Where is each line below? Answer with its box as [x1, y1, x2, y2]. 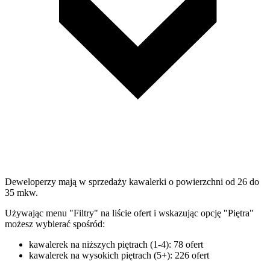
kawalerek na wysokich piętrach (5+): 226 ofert [29, 250, 209, 260]
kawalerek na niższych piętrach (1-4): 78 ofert [29, 239, 203, 250]
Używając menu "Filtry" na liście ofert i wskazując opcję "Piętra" [5, 207, 254, 218]
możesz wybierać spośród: [5, 218, 105, 229]
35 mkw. [5, 187, 38, 198]
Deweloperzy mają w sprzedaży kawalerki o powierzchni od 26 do [5, 176, 259, 187]
